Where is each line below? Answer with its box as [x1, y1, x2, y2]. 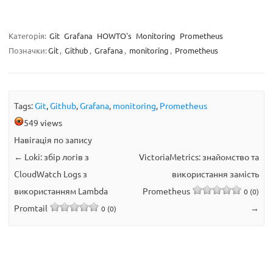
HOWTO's [97, 30, 132, 41]
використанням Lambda [14, 185, 108, 196]
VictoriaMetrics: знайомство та [138, 151, 259, 162]
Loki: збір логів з [23, 151, 90, 162]
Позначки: [9, 45, 47, 56]
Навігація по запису [14, 133, 93, 145]
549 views [24, 116, 63, 128]
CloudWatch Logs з [14, 168, 88, 179]
